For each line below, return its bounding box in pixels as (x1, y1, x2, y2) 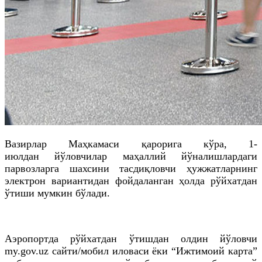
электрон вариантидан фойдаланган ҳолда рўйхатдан (5, 174, 257, 187)
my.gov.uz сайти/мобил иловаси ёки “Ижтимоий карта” (5, 244, 257, 257)
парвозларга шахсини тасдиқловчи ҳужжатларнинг (5, 162, 257, 174)
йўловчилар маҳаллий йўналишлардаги (39, 150, 257, 162)
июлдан (5, 150, 39, 162)
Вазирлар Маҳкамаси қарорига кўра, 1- (5, 137, 257, 150)
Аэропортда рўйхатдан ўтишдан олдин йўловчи (5, 232, 257, 244)
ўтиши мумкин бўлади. (5, 187, 110, 199)
